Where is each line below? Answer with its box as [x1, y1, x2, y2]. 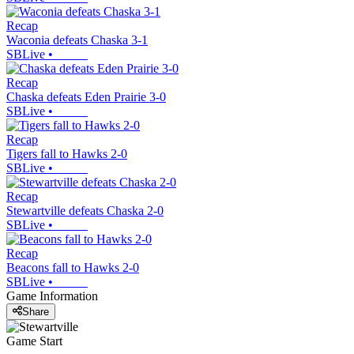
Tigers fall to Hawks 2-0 [6, 146, 127, 160]
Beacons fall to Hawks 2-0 [6, 260, 139, 274]
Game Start [6, 334, 62, 348]
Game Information [6, 288, 98, 303]
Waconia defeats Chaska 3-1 [6, 32, 148, 47]
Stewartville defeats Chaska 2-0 [6, 203, 164, 217]
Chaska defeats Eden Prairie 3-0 [6, 89, 166, 104]
